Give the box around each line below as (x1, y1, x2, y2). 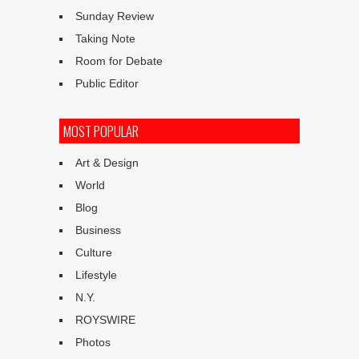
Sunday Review (75, 9, 154, 22)
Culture (75, 245, 112, 259)
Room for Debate (75, 54, 163, 67)
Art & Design (75, 155, 139, 169)
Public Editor (75, 76, 139, 90)
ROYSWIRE (75, 313, 135, 326)
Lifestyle (75, 268, 117, 281)
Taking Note (75, 31, 135, 45)
